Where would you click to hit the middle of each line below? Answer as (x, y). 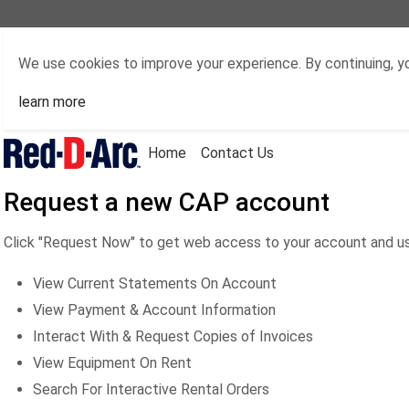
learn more (52, 102)
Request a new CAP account (167, 202)
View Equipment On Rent (112, 363)
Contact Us (237, 153)
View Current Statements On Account (155, 283)
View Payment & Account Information (154, 310)
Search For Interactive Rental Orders (151, 389)
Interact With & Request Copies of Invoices (173, 336)
